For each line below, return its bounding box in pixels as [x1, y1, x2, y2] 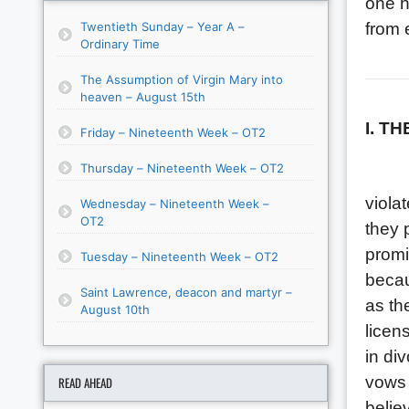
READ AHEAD [58, 372, 112, 392]
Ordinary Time [80, 36, 160, 51]
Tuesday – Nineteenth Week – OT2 [80, 248, 278, 264]
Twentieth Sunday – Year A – [80, 18, 245, 34]
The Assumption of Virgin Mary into [80, 71, 283, 87]
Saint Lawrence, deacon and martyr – [80, 284, 292, 299]
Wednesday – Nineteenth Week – [80, 195, 269, 211]
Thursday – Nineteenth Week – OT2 [80, 160, 284, 175]
